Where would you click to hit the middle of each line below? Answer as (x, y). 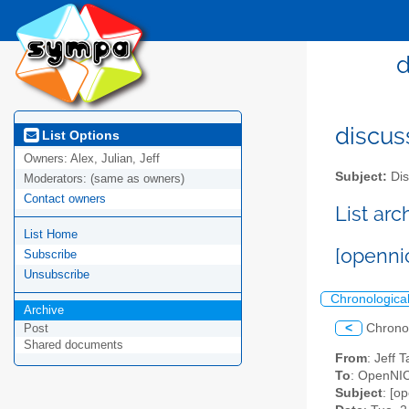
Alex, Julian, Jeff (115, 159)
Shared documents (73, 345)
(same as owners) (137, 179)
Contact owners (65, 199)
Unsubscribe (57, 275)
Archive (44, 310)
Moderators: (57, 179)
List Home (51, 235)
